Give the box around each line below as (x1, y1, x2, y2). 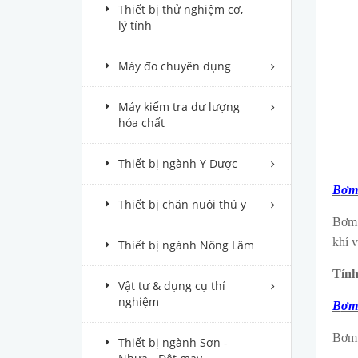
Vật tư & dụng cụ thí (118, 278, 225, 293)
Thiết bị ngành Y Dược (118, 156, 237, 171)
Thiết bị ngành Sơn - (118, 335, 228, 350)
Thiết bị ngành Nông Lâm (118, 237, 254, 253)
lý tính (118, 18, 152, 33)
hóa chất (118, 115, 165, 130)
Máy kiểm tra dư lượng (118, 99, 240, 114)
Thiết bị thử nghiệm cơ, (118, 2, 243, 17)
